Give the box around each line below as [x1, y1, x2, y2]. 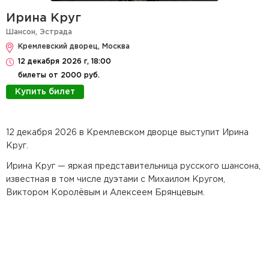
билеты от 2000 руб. [18, 72, 100, 79]
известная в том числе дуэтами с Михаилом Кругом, [6, 176, 225, 184]
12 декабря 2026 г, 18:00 [18, 58, 111, 65]
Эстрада [40, 29, 72, 36]
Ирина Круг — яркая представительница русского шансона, [6, 163, 261, 171]
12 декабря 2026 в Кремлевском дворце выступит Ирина [6, 129, 249, 137]
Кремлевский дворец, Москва [18, 43, 130, 50]
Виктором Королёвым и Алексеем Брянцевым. [6, 189, 205, 197]
